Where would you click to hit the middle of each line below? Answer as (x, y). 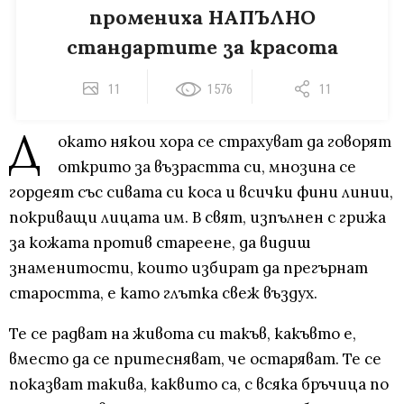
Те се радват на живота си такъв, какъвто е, (183, 334)
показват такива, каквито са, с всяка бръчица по (199, 385)
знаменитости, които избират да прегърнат (188, 268)
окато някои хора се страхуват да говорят (225, 142)
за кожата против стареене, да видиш (160, 243)
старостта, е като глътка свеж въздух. (163, 294)
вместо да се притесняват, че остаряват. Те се (195, 359)
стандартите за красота (202, 47)
